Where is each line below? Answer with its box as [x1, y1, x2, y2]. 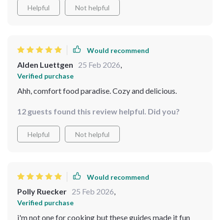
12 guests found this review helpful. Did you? [17, 107, 180, 116]
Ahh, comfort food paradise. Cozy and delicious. [17, 86, 177, 95]
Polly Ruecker [17, 187, 67, 196]
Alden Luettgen [17, 60, 73, 69]
